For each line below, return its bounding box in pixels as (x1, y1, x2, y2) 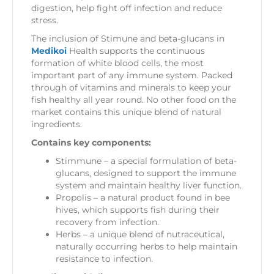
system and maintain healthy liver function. (56, 179, 242, 191)
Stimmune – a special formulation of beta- (56, 155, 237, 166)
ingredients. (31, 118, 82, 130)
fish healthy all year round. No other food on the (31, 94, 236, 105)
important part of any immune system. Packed (31, 69, 232, 81)
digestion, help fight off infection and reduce (31, 2, 222, 13)
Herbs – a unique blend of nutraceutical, (56, 228, 224, 240)
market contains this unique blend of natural (31, 106, 221, 117)
